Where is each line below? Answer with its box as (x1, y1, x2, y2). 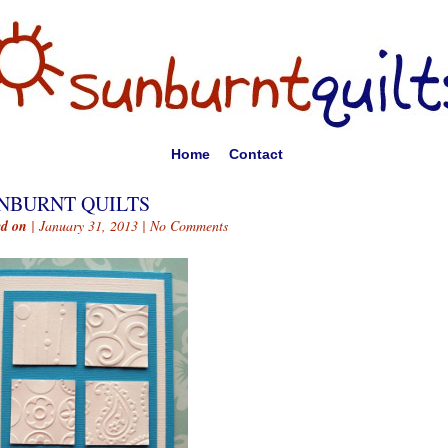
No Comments (150, 216, 228, 235)
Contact (228, 146, 283, 162)
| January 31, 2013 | (27, 216, 150, 235)
